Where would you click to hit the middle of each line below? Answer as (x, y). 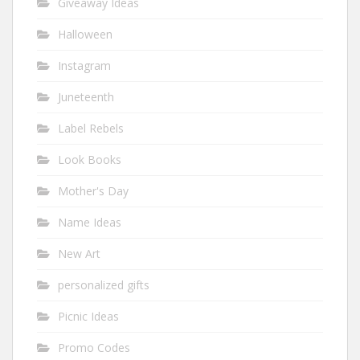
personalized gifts (104, 285)
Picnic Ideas (88, 316)
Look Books (90, 160)
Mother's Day (93, 191)
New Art (79, 254)
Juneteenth (86, 97)
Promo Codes (94, 348)
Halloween (85, 34)
